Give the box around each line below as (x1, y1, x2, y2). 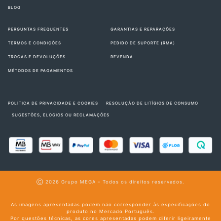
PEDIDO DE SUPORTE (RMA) (110, 40, 175, 45)
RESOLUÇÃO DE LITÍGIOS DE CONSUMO (106, 100, 198, 106)
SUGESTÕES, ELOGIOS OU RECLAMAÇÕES (12, 112, 110, 117)
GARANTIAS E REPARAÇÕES (110, 26, 175, 32)
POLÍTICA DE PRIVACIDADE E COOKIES (8, 100, 98, 106)
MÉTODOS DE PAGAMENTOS (8, 68, 73, 73)
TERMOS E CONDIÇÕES (8, 40, 61, 45)
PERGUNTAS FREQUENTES (8, 26, 69, 32)
